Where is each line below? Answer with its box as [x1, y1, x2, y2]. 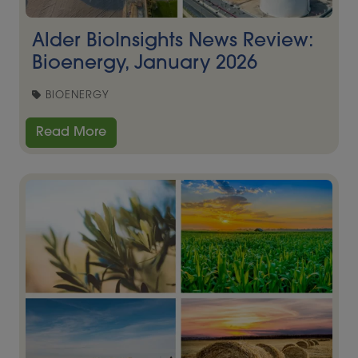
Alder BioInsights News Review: [32, 32, 314, 52]
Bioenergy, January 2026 [32, 54, 257, 74]
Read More [36, 126, 106, 140]
